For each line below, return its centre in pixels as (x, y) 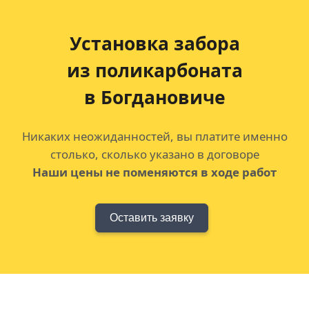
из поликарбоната (154, 70)
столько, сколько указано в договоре (154, 154)
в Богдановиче (154, 97)
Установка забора (154, 43)
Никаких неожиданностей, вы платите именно (154, 136)
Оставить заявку (152, 217)
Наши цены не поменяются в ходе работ (154, 172)
